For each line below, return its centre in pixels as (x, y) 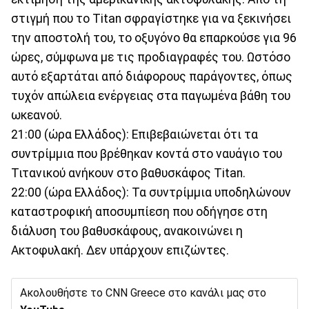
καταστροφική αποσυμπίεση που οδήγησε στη (139, 212)
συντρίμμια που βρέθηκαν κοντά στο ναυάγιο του (147, 154)
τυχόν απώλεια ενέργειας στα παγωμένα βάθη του (151, 96)
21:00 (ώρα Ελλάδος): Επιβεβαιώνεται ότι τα (134, 135)
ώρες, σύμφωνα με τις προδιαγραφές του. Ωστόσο (151, 58)
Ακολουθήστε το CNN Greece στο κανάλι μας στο (143, 293)
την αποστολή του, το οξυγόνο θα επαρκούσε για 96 (154, 38)
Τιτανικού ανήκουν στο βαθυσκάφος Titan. (128, 173)
